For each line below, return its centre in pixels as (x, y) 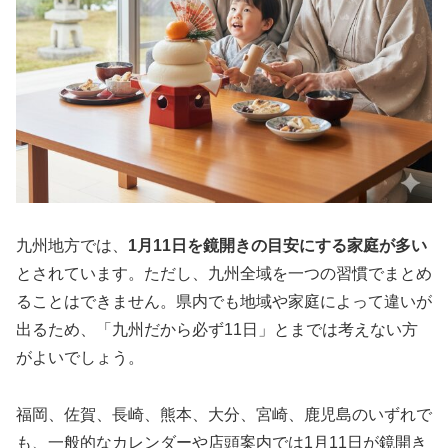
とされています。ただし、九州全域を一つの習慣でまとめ (224, 274)
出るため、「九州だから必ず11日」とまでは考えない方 (217, 330)
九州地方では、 (72, 246)
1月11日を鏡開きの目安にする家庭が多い (277, 246)
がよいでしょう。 (80, 358)
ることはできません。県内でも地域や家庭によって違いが (224, 302)
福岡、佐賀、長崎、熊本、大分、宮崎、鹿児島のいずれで (224, 414)
